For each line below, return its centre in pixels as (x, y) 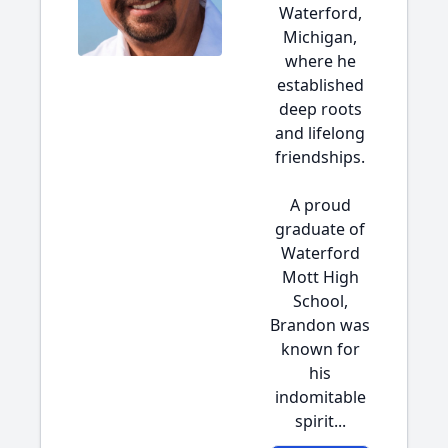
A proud (320, 205)
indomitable (320, 397)
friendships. (320, 157)
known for (320, 349)
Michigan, (320, 37)
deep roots (320, 109)
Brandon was (320, 325)
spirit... (320, 421)
